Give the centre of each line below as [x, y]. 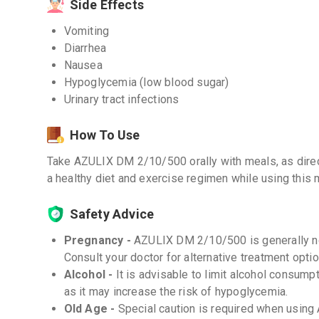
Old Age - [91, 309]
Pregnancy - [99, 240]
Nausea [83, 65]
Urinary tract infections [121, 99]
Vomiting [87, 31]
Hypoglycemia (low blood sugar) [146, 82]
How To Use [105, 135]
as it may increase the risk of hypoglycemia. [176, 292]
